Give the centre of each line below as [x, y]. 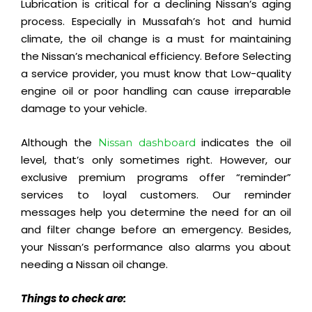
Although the [60, 143]
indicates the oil [243, 143]
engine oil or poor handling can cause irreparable [156, 91]
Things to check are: [73, 299]
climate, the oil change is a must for [125, 39]
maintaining [260, 39]
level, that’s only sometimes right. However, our [156, 160]
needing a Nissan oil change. [94, 265]
